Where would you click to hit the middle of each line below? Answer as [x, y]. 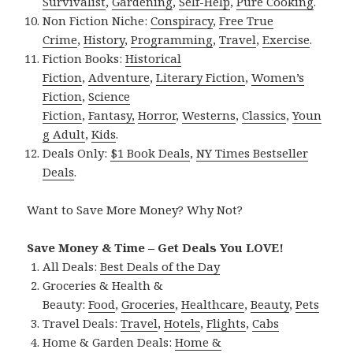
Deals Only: [77, 152]
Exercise [286, 39]
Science [110, 96]
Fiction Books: [84, 58]
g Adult [64, 134]
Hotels [182, 323]
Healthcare [213, 304]
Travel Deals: [82, 323]
